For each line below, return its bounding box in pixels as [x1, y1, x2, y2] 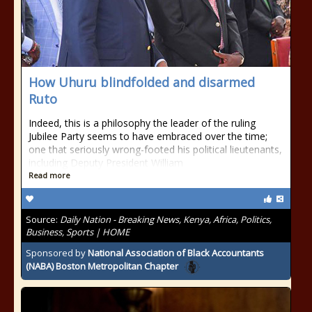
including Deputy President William [29, 156, 183, 169]
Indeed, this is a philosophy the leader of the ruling [29, 116, 256, 130]
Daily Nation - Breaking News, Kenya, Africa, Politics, [60, 213, 272, 226]
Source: [26, 213, 60, 226]
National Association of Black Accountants [88, 247, 264, 259]
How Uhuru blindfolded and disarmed [29, 74, 255, 91]
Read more [29, 170, 70, 180]
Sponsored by [26, 247, 88, 259]
